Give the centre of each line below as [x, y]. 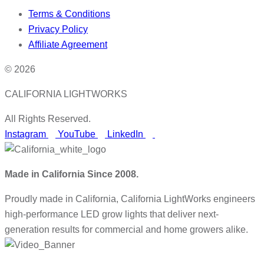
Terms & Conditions [69, 14]
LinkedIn [125, 134]
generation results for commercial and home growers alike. [126, 229]
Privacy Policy [58, 29]
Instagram [25, 134]
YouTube [77, 134]
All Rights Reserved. [48, 118]
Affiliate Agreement [68, 44]
